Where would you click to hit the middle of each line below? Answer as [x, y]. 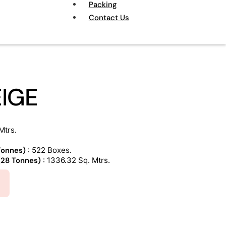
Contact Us [109, 18]
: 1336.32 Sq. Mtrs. [75, 161]
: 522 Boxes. [49, 151]
